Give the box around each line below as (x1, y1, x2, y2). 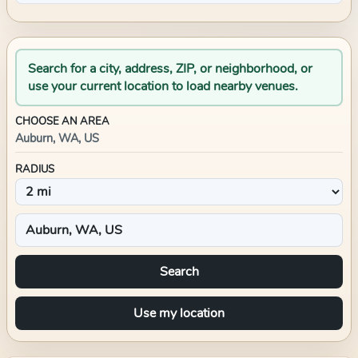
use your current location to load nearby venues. (28, 78, 298, 95)
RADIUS (15, 162, 54, 177)
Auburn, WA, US (15, 130, 99, 146)
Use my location (133, 304, 225, 322)
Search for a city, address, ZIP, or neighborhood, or (28, 60, 312, 78)
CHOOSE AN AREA (15, 114, 109, 129)
